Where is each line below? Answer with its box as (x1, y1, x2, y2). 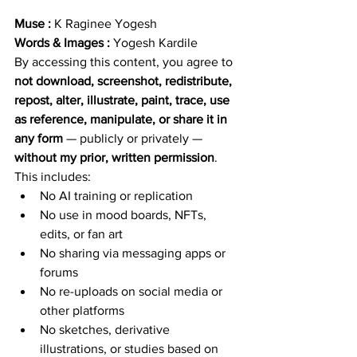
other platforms (40, 304, 124, 318)
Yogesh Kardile (113, 36, 198, 50)
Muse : (14, 17, 54, 31)
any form (14, 131, 63, 146)
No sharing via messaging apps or (40, 246, 229, 261)
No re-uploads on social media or (40, 284, 226, 299)
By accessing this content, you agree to (14, 55, 236, 69)
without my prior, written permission (14, 151, 214, 165)
